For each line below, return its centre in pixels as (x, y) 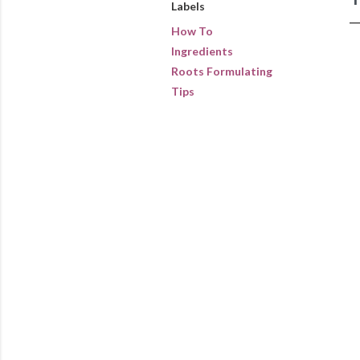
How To (192, 31)
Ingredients (202, 51)
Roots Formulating (221, 71)
